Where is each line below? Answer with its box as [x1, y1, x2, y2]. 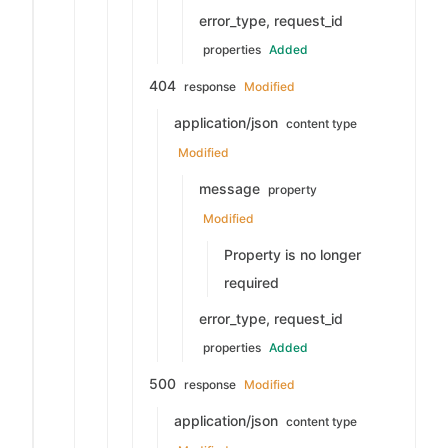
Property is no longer [224, 246, 361, 263]
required [224, 274, 279, 291]
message [199, 180, 264, 197]
